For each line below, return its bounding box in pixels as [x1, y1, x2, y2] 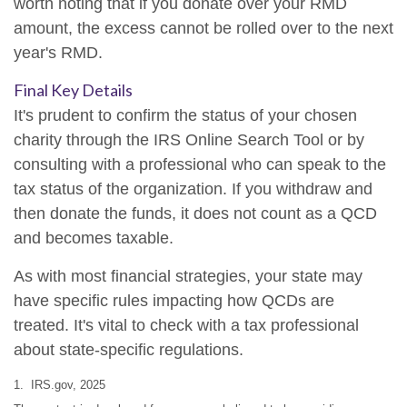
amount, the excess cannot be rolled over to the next [14, 19, 393, 37]
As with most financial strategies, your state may [14, 267, 362, 285]
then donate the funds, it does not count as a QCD [14, 204, 377, 223]
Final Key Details [14, 80, 133, 100]
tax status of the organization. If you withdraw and [14, 180, 372, 198]
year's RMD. [14, 44, 103, 62]
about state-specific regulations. [14, 341, 243, 359]
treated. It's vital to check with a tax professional [14, 316, 359, 334]
